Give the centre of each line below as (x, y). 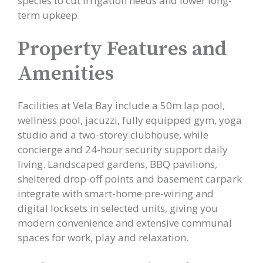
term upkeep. (49, 15)
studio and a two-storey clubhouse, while (113, 135)
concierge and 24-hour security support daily (123, 149)
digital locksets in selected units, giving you (118, 208)
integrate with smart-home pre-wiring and (116, 193)
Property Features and (122, 49)
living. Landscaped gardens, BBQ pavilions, (117, 164)
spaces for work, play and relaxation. (103, 237)
